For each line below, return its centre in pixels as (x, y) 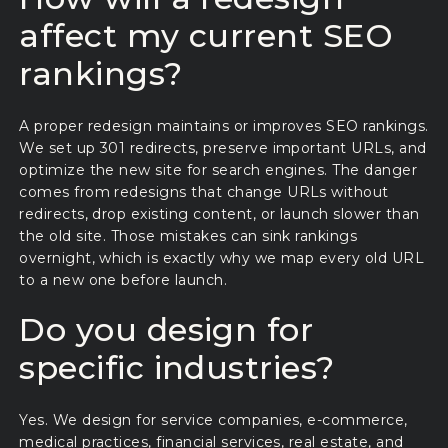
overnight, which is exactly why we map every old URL (222, 258)
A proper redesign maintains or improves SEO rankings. (224, 126)
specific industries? (177, 367)
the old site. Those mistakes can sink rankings (188, 236)
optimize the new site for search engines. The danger (218, 170)
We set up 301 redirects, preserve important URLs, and (223, 148)
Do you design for (166, 329)
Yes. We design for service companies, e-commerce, (213, 419)
